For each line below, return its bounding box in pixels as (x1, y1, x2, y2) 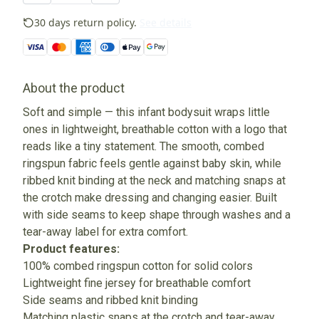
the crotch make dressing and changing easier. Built (23, 191, 277, 205)
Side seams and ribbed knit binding (23, 293, 198, 308)
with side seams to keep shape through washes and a (23, 208, 291, 222)
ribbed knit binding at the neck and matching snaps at (23, 174, 286, 188)
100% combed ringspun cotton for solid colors (23, 259, 253, 273)
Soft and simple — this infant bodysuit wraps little (23, 105, 270, 120)
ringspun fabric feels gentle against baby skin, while (23, 157, 281, 171)
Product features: (23, 242, 120, 256)
